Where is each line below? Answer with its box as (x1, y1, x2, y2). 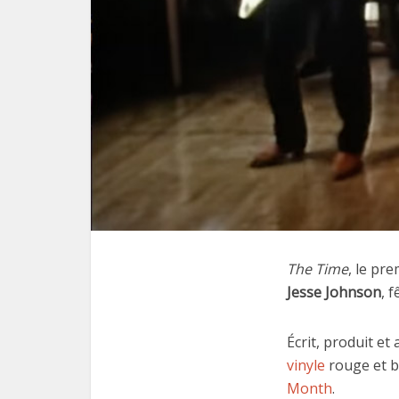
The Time (287, 259, 348, 280)
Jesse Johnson (287, 282, 381, 303)
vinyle (287, 355, 325, 376)
